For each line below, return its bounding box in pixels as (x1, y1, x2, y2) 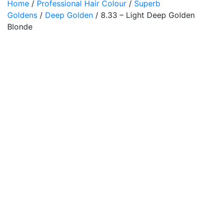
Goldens (7, 10, 37, 20)
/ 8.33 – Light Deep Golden (93, 10, 195, 20)
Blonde (7, 22, 32, 31)
